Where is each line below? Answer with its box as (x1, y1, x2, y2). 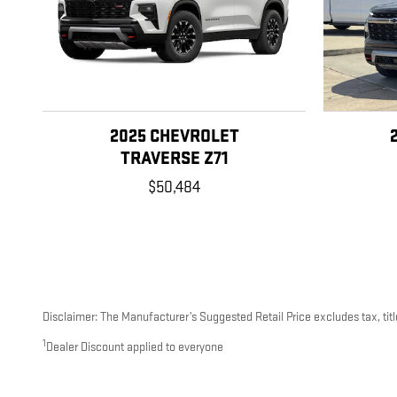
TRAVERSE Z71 (120, 148, 229, 170)
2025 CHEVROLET (109, 126, 239, 148)
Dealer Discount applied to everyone (46, 339, 223, 355)
